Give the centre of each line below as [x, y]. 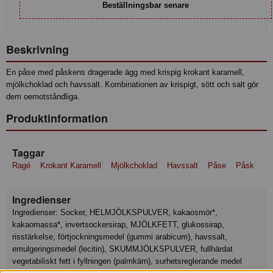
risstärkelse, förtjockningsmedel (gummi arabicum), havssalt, [120, 237]
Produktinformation [57, 118]
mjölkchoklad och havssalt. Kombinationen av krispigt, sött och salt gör [132, 84]
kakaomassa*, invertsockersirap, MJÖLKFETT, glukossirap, [118, 225]
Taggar [28, 152]
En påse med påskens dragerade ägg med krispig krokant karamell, [125, 72]
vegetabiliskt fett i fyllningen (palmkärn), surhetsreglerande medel [127, 261]
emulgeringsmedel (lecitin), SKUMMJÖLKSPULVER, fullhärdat [122, 249]
